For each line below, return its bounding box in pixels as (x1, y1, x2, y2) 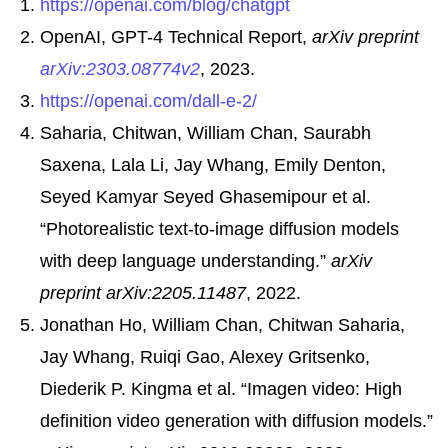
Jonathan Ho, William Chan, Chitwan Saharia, (40, 314, 405, 335)
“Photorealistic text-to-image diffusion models (40, 218, 399, 239)
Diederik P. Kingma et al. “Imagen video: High (40, 378, 402, 399)
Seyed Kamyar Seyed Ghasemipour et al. (40, 186, 371, 207)
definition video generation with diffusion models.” (40, 410, 433, 431)
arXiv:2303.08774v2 (40, 58, 200, 79)
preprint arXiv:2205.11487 (40, 282, 246, 303)
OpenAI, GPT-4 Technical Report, (40, 26, 312, 47)
